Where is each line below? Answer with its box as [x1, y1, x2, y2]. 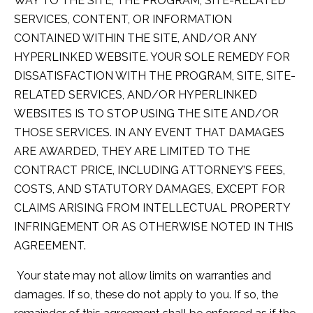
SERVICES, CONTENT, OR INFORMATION [14, 12, 232, 26]
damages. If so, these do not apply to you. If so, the [14, 287, 278, 301]
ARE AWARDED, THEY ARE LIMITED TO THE [14, 144, 250, 158]
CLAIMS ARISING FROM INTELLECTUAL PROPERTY [14, 201, 290, 214]
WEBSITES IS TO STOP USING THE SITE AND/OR [14, 106, 279, 120]
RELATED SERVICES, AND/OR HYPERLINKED [14, 87, 257, 101]
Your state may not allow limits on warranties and [14, 268, 271, 282]
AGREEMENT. [14, 238, 86, 252]
